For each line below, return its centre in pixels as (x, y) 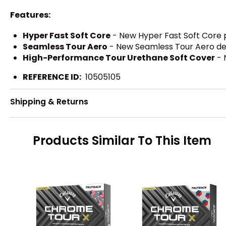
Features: (30, 15)
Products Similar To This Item (122, 140)
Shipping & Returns (49, 102)
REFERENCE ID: (52, 77)
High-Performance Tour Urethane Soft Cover (119, 58)
